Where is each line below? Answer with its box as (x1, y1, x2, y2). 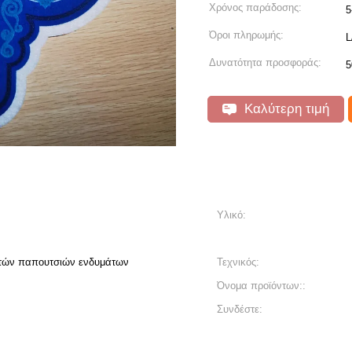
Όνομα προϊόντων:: (217, 280, 306, 291)
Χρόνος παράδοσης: (209, 2, 302, 13)
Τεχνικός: (217, 256, 259, 268)
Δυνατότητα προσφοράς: (209, 57, 321, 68)
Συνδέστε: (217, 303, 262, 315)
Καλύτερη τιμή (240, 101, 329, 116)
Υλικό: (217, 209, 246, 221)
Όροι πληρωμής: (209, 29, 284, 41)
